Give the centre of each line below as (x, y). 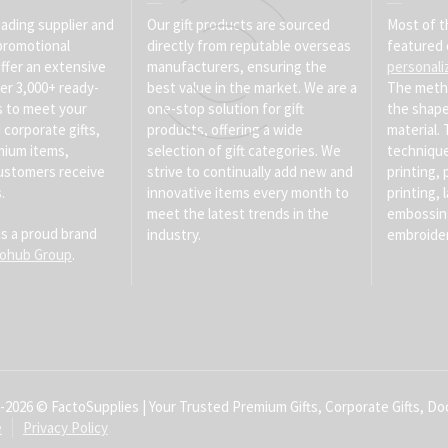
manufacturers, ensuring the (236, 66)
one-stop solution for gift (225, 108)
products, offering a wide (224, 129)
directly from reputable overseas (248, 45)
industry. (173, 234)
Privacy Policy (65, 427)
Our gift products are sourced (238, 24)
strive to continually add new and (249, 171)
